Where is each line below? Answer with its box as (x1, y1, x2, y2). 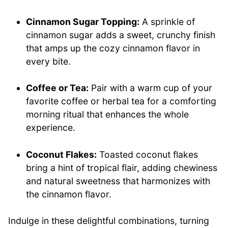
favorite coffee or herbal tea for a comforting (26, 96, 217, 107)
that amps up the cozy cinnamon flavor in (26, 42, 201, 53)
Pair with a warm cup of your (89, 82, 213, 94)
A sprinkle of (139, 16, 195, 27)
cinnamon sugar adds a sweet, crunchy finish (26, 29, 216, 40)
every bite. (26, 55, 71, 67)
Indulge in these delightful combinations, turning (8, 215, 209, 226)
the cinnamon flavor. (26, 188, 112, 199)
